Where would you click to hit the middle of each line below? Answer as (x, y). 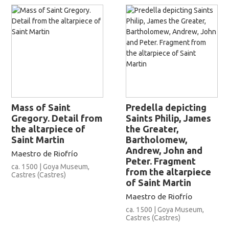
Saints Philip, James (168, 118)
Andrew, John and (164, 151)
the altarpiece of (48, 129)
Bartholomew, (156, 140)
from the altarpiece (168, 172)
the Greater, (152, 129)
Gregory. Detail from (57, 118)
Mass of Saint (41, 108)
